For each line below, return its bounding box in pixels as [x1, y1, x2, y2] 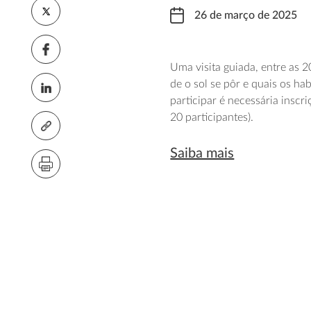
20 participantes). [170, 112, 254, 123]
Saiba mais [170, 146, 235, 160]
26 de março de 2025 [194, 10, 298, 21]
